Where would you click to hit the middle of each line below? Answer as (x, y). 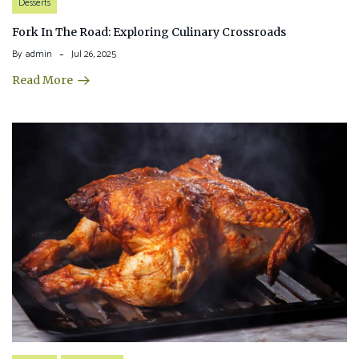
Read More (42, 80)
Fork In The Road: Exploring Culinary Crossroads (149, 32)
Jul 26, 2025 (94, 54)
